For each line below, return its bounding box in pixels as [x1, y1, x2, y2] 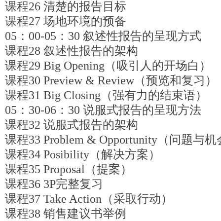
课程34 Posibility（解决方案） [5, 148, 160, 161]
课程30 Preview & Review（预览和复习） [5, 74, 217, 87]
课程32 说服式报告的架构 [5, 118, 138, 131]
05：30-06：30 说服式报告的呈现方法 [5, 104, 201, 116]
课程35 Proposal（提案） [5, 163, 132, 176]
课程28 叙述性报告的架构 [5, 44, 138, 57]
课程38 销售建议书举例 [5, 207, 126, 220]
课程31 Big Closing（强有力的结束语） [5, 89, 207, 102]
